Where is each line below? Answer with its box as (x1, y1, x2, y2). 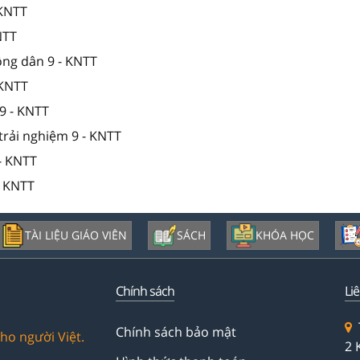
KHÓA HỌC (256, 227, 314, 243)
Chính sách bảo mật (116, 322, 236, 341)
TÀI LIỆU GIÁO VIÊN (25, 227, 127, 243)
